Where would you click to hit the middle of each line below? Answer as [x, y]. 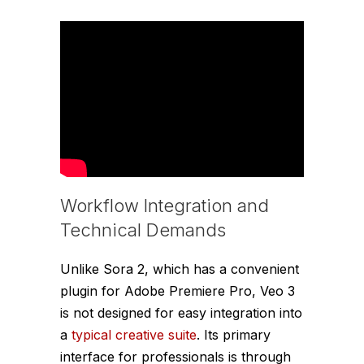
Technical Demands [143, 230]
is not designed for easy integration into [181, 313]
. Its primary [234, 335]
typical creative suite [134, 335]
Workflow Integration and [165, 206]
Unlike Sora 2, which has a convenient [180, 269]
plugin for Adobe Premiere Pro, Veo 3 [178, 291]
